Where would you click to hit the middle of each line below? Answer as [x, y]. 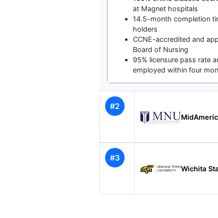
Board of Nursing [161, 50]
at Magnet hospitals [165, 9]
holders [145, 29]
